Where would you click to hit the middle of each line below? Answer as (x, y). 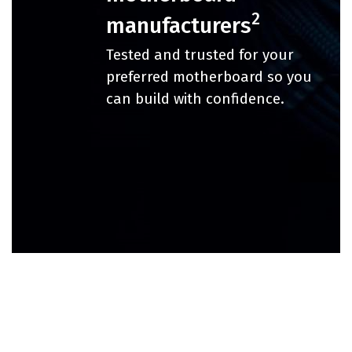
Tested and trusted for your (200, 55)
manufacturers (179, 25)
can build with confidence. (195, 99)
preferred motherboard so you (209, 77)
